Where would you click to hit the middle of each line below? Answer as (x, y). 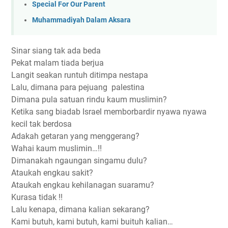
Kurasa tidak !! (37, 197)
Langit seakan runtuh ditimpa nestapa (80, 75)
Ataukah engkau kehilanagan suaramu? (83, 185)
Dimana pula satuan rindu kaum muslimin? (89, 100)
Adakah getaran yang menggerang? (75, 136)
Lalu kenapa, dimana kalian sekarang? (80, 210)
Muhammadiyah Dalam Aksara (81, 20)
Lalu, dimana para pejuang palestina (78, 88)
